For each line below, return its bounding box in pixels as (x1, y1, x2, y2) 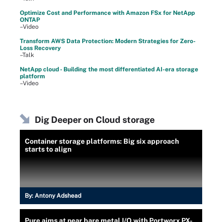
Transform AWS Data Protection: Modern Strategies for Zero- (20, 38, 196, 45)
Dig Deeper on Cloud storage (35, 114, 155, 125)
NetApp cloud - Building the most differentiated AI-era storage (20, 66, 198, 73)
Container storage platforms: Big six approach (25, 137, 179, 145)
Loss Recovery (20, 45, 61, 52)
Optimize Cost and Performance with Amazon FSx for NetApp (20, 9, 195, 16)
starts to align (25, 145, 71, 153)
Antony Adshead (35, 192, 81, 199)
